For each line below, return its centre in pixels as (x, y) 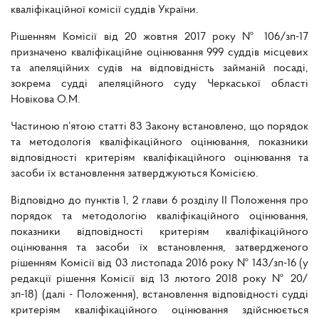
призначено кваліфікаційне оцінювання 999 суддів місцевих (159, 53)
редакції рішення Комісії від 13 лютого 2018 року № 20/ (159, 279)
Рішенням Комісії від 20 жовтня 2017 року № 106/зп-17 (159, 37)
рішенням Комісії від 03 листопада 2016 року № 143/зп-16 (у (159, 264)
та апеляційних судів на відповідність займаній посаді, (159, 69)
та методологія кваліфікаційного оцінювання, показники (159, 143)
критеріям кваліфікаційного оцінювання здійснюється (159, 311)
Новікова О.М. (46, 100)
